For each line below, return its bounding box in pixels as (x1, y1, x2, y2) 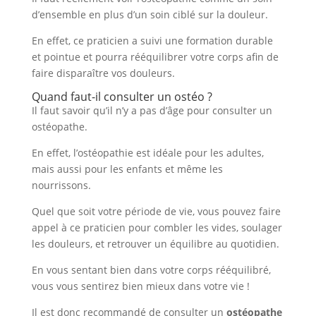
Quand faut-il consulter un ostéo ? (31, 89, 212, 104)
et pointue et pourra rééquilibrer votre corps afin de (31, 50, 279, 63)
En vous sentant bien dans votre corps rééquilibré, (31, 263, 271, 276)
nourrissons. (31, 178, 91, 192)
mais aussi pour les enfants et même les (31, 162, 223, 176)
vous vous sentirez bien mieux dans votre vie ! (31, 279, 250, 293)
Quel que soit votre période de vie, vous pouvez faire (31, 205, 281, 218)
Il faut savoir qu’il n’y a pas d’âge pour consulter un (31, 104, 272, 117)
